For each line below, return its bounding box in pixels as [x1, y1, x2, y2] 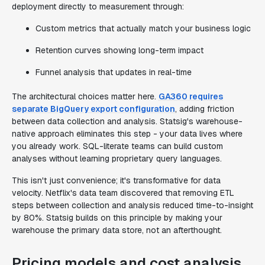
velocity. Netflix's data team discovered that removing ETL [12, 188, 234, 198]
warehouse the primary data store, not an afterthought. [12, 225, 222, 235]
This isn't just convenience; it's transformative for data [12, 175, 221, 186]
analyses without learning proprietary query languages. [12, 153, 222, 164]
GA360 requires [159, 91, 223, 102]
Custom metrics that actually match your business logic [35, 23, 251, 34]
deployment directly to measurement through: [12, 1, 184, 12]
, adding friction [175, 104, 234, 114]
